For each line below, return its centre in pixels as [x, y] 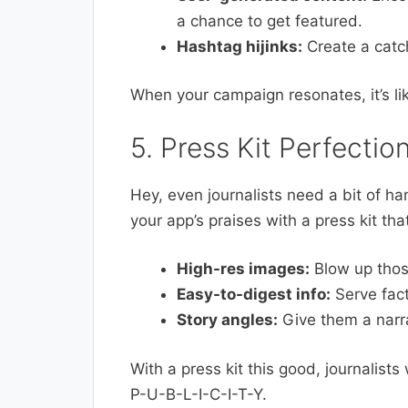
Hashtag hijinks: [240, 46]
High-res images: [243, 269]
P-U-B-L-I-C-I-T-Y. [199, 394]
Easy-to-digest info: [254, 295]
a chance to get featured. [270, 20]
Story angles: [227, 320]
